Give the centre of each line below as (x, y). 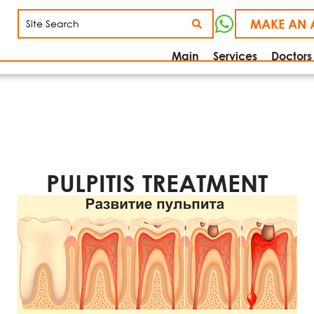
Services (235, 56)
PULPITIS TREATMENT (157, 183)
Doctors (292, 56)
